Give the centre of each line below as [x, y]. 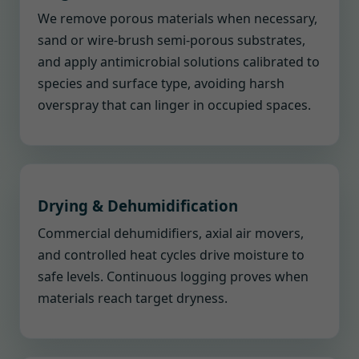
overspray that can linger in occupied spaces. [174, 105]
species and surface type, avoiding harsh [161, 83]
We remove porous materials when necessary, [177, 18]
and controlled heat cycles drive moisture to [171, 255]
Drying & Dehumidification [138, 206]
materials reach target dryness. [133, 298]
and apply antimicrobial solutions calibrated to [179, 62]
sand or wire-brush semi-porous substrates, [171, 40]
